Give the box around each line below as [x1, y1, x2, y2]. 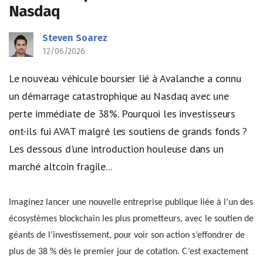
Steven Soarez [42, 32, 107, 43]
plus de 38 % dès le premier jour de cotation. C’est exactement [9, 247, 248, 257]
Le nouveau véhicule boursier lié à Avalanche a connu [9, 72, 241, 85]
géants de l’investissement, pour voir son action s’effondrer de [9, 230, 245, 240]
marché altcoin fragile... [9, 160, 112, 173]
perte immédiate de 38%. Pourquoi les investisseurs [9, 107, 236, 120]
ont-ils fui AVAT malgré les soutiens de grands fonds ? [9, 124, 248, 138]
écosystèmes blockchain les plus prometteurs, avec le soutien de [9, 214, 254, 224]
